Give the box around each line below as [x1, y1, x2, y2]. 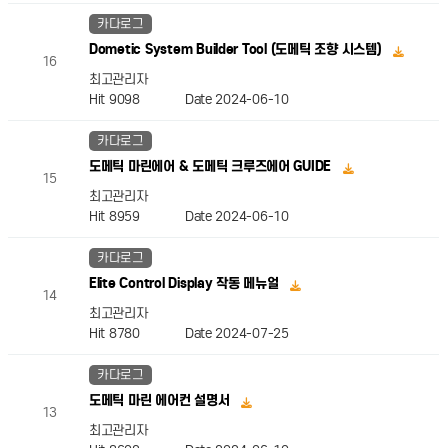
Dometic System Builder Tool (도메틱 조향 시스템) [88, 41, 386, 59]
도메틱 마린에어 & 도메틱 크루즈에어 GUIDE [88, 158, 335, 176]
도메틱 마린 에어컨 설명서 [88, 392, 234, 410]
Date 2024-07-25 [184, 324, 289, 342]
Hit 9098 [88, 90, 185, 108]
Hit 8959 [88, 207, 185, 225]
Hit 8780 [88, 324, 185, 342]
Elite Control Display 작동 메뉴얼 [88, 275, 283, 293]
